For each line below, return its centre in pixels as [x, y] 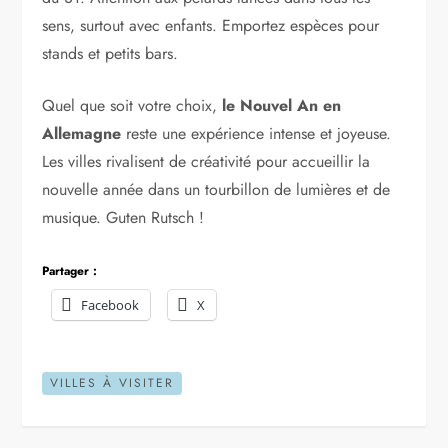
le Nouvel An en [282, 106]
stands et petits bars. [110, 54]
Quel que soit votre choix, [132, 106]
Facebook [110, 305]
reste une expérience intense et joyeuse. [256, 134]
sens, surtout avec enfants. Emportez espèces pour [211, 26]
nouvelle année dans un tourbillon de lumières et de [216, 190]
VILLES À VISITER [112, 383]
